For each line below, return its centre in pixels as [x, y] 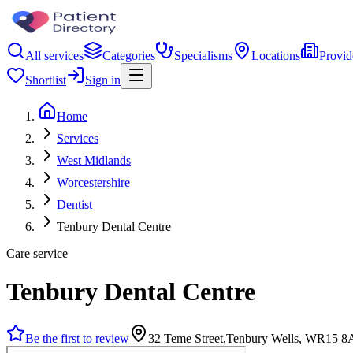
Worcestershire [93, 182]
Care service [37, 253]
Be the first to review [77, 338]
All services [54, 56]
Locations [276, 56]
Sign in [103, 80]
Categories [129, 56]
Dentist [74, 204]
